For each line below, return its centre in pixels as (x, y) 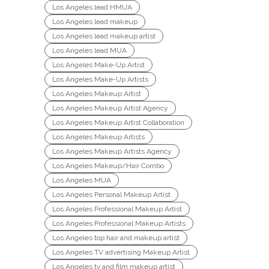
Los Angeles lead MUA (89, 50)
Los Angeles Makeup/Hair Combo (108, 165)
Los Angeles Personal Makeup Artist (111, 194)
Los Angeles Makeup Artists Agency (112, 151)
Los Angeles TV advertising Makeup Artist (121, 252)
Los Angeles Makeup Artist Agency (110, 108)
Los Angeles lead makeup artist (104, 36)
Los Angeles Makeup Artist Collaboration (118, 122)
